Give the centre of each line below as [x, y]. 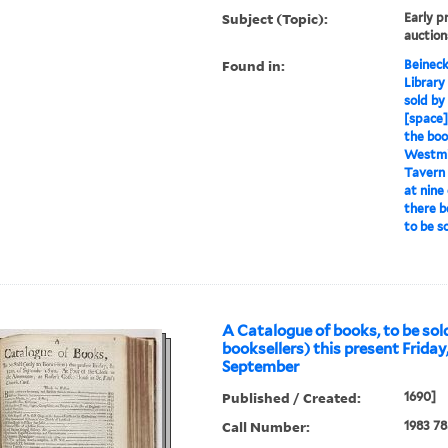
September [261, 367]
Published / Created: [292, 398]
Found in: [254, 66]
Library [424, 83]
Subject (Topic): [275, 19]
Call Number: [266, 427]
